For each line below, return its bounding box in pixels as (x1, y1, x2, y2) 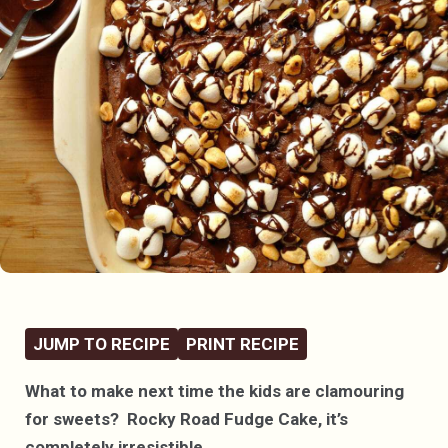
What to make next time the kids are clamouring (25, 380, 404, 401)
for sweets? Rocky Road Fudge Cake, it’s (25, 408, 348, 429)
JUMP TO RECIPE (33, 333, 170, 354)
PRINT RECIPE (186, 333, 299, 354)
